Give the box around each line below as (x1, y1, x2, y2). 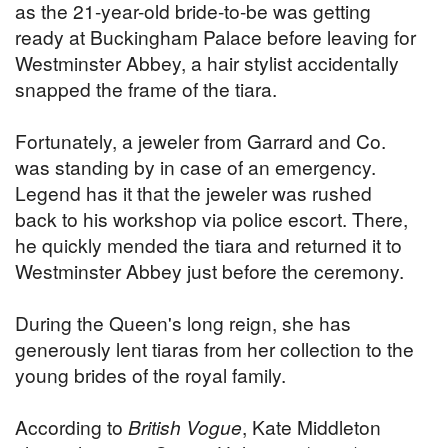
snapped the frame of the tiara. (15, 75, 277, 103)
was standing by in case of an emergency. (15, 153, 376, 181)
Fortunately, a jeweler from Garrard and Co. (15, 127, 386, 155)
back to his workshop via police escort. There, (15, 205, 408, 233)
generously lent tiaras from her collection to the (15, 335, 414, 363)
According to (15, 413, 128, 441)
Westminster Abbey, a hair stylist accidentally (15, 49, 399, 77)
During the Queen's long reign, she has (15, 309, 351, 337)
